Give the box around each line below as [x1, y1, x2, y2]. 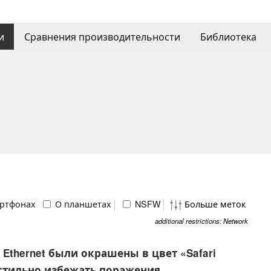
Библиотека [200, 30, 256, 44]
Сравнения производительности [24, 30, 180, 44]
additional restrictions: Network [155, 216, 248, 226]
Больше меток [182, 197, 246, 210]
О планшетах [53, 197, 112, 210]
